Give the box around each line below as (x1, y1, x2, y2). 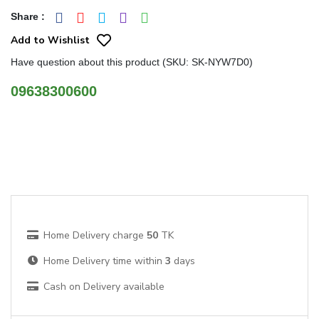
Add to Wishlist (11, 33, 90, 47)
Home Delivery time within (43, 254, 162, 268)
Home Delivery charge (43, 229, 144, 242)
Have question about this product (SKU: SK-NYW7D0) (11, 56, 253, 68)
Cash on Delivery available (43, 280, 164, 293)
